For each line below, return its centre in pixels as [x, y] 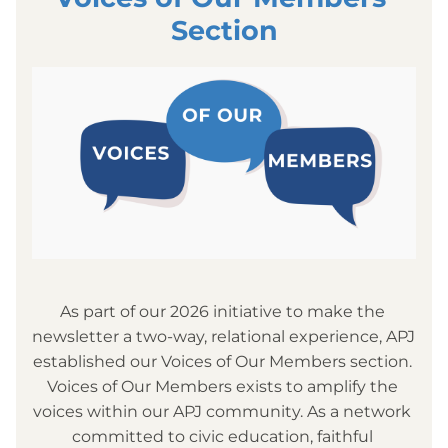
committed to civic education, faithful [222, 436]
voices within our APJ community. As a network [222, 411]
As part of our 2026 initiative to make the [222, 311]
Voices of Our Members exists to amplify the [222, 386]
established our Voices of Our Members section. [222, 361]
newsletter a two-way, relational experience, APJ [223, 336]
